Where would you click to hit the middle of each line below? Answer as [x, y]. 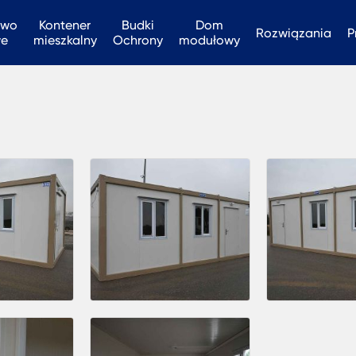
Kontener [65, 25]
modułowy [209, 40]
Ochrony [137, 40]
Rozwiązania [293, 33]
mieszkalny [65, 40]
